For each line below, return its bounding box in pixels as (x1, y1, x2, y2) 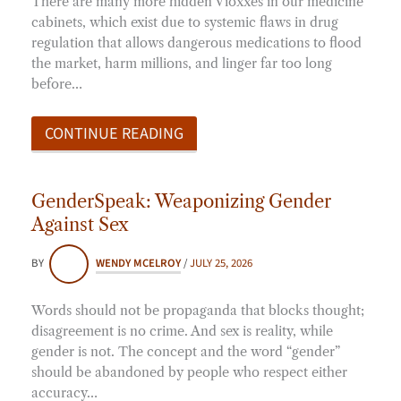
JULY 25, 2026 (190, 255, 252, 272)
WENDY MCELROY (96, 255, 181, 272)
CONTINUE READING (45, 121, 183, 145)
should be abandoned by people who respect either (31, 363, 347, 380)
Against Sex (31, 213, 129, 235)
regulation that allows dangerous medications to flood (31, 35, 362, 52)
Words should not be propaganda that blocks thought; (31, 302, 364, 319)
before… (31, 76, 82, 93)
